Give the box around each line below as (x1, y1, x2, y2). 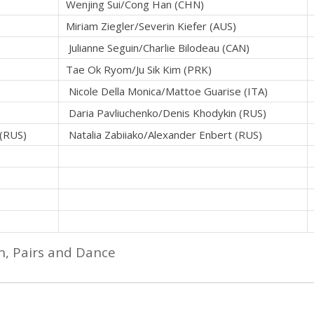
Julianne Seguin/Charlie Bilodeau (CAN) (66, 41, 250, 55)
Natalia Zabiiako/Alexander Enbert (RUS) (66, 128, 262, 142)
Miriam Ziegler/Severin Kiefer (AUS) (66, 19, 236, 34)
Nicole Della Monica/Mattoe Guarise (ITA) (66, 84, 268, 99)
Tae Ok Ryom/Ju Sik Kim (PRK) (66, 62, 212, 77)
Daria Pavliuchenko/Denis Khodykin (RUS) (66, 106, 266, 121)
